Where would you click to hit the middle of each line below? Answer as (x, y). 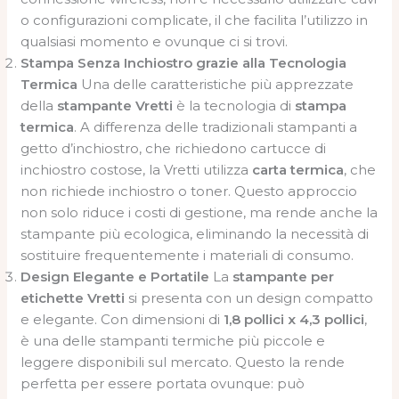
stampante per (284, 276)
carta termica (298, 169)
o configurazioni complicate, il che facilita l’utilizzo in (195, 20)
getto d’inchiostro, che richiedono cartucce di (174, 148)
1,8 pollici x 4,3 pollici (294, 319)
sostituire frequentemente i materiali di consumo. (187, 255)
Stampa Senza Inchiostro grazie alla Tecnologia (184, 62)
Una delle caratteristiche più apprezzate (216, 84)
